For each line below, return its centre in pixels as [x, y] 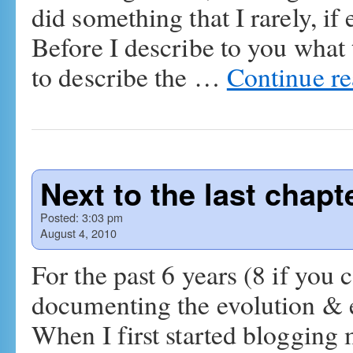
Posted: [59, 217]
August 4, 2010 [78, 233]
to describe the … [129, 76]
